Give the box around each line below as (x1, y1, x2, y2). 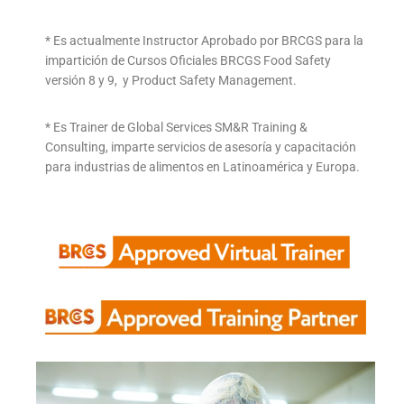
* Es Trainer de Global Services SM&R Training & (45, 120, 308, 135)
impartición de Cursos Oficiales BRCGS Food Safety (45, 53, 331, 69)
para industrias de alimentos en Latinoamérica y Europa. (45, 160, 360, 175)
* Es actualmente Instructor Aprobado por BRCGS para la (45, 33, 363, 49)
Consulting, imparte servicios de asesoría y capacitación (45, 140, 356, 155)
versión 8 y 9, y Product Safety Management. (45, 73, 297, 88)
